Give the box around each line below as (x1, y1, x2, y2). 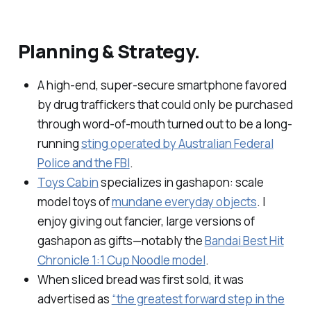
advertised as (37, 291, 112, 307)
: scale (229, 174, 264, 190)
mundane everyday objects (111, 194, 257, 210)
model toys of (37, 194, 112, 210)
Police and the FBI (37, 155, 130, 171)
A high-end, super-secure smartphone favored (37, 77, 287, 93)
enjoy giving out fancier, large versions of (37, 213, 255, 229)
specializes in (98, 174, 176, 190)
